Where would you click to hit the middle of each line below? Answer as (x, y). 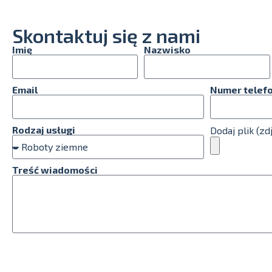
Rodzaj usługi (44, 130)
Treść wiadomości (55, 170)
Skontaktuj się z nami (106, 36)
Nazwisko (168, 50)
